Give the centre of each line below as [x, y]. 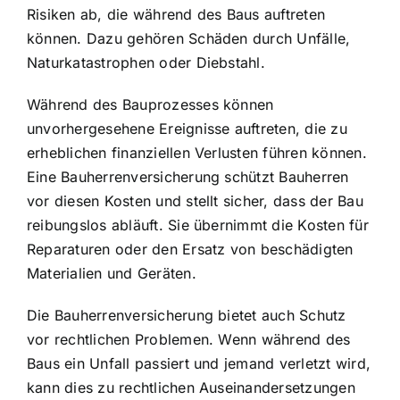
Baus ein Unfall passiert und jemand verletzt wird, [199, 363]
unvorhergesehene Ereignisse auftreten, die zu [187, 128]
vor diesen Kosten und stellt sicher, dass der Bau [195, 200]
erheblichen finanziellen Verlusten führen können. [197, 152]
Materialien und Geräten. [112, 273]
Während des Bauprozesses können [150, 104]
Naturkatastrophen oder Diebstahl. [146, 62]
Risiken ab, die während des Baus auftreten [176, 14]
